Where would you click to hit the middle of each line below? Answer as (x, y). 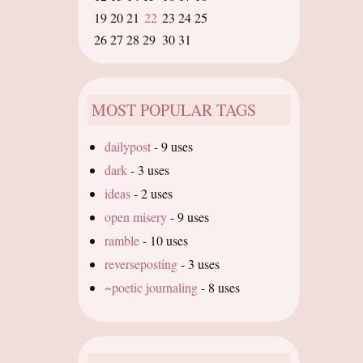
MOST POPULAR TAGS (174, 110)
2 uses (157, 193)
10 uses (169, 240)
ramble (122, 240)
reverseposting (141, 264)
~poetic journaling (151, 287)
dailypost (128, 146)
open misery (136, 217)
